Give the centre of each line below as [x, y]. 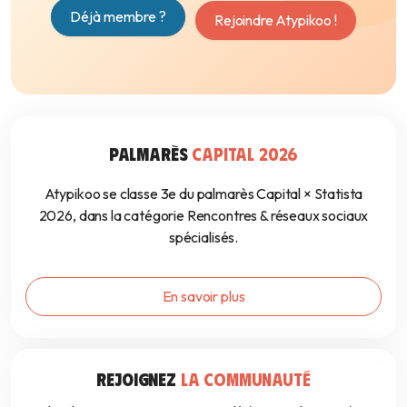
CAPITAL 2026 [245, 154]
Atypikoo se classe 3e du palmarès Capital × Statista [203, 194]
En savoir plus [203, 297]
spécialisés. [203, 238]
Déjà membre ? [119, 17]
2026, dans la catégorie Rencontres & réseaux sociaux [203, 216]
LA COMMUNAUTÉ [245, 379]
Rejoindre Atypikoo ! [276, 20]
